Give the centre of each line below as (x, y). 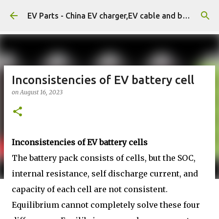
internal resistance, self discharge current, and (105, 174)
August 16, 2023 (41, 92)
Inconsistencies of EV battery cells (80, 142)
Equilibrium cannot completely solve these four (106, 205)
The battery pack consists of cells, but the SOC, (104, 158)
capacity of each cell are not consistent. (90, 189)
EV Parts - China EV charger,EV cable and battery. (186, 16)
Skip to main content (109, 12)
